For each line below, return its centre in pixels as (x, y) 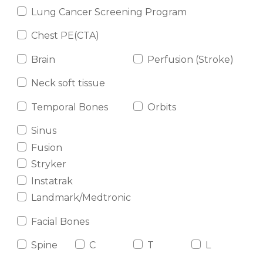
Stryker (48, 164)
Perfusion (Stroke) (190, 59)
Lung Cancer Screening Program (109, 12)
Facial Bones (60, 221)
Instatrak (52, 181)
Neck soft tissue (68, 83)
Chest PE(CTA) (65, 36)
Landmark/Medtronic (81, 198)
